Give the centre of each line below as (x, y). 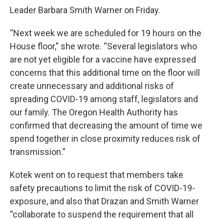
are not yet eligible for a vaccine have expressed (103, 59)
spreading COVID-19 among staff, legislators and (104, 99)
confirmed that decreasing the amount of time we (106, 125)
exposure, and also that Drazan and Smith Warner (104, 201)
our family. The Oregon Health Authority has (94, 112)
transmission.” (38, 152)
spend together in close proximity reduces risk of (105, 139)
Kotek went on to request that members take (97, 175)
